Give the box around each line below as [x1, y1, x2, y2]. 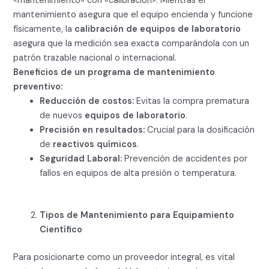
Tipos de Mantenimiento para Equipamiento [40, 210, 235, 221]
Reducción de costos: [40, 95, 134, 107]
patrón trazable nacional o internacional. [13, 52, 177, 64]
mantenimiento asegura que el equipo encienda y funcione [13, 9, 253, 21]
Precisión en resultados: [40, 124, 145, 136]
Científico [40, 224, 83, 235]
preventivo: [13, 81, 63, 93]
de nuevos [40, 110, 85, 122]
